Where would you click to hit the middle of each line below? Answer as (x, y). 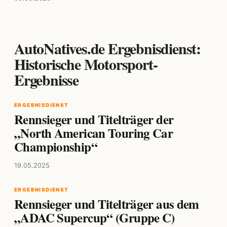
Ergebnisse (47, 80)
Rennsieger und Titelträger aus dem (107, 204)
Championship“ (56, 147)
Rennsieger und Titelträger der (94, 120)
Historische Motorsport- (86, 64)
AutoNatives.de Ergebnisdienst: (107, 48)
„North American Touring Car (94, 133)
